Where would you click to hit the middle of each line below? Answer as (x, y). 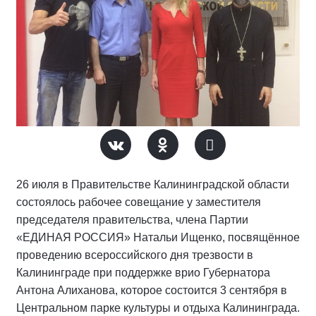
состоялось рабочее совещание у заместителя (139, 202)
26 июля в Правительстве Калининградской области (153, 184)
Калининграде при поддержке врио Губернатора (143, 272)
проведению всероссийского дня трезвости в (135, 255)
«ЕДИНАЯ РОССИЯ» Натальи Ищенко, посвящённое (158, 237)
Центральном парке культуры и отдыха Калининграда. (158, 308)
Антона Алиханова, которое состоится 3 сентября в (152, 290)
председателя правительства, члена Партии (132, 219)
